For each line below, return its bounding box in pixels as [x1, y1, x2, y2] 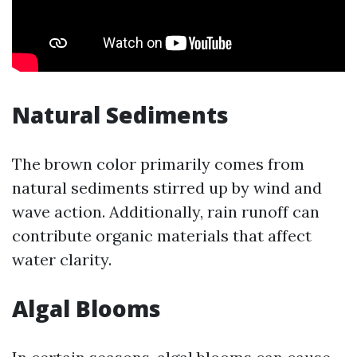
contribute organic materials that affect [12, 226, 312, 245]
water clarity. [12, 249, 112, 269]
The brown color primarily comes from [12, 154, 304, 174]
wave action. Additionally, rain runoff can [12, 202, 320, 222]
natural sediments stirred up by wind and [12, 178, 322, 198]
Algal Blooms [12, 293, 161, 324]
